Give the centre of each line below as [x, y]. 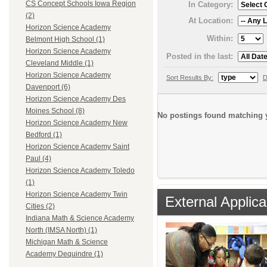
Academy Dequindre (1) [64, 254]
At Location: [211, 20]
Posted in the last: [200, 56]
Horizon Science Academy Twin [77, 195]
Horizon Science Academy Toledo [80, 171]
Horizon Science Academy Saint [77, 147]
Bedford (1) [44, 135]
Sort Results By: [190, 77]
